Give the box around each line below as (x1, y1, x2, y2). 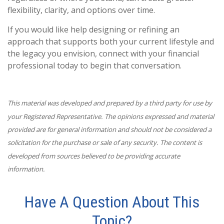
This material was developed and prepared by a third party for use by (7, 98, 212, 107)
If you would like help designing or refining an (7, 24, 179, 35)
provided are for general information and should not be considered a (7, 124, 211, 134)
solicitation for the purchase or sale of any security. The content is (7, 137, 202, 147)
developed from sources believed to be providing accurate (7, 151, 180, 160)
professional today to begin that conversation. (7, 60, 181, 71)
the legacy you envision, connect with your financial (7, 48, 199, 59)
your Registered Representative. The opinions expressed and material (7, 111, 214, 121)
